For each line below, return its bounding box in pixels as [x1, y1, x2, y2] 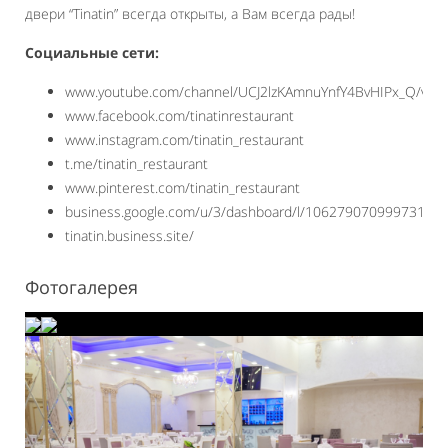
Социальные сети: [25, 43, 159, 62]
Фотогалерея [25, 275, 138, 299]
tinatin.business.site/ [65, 226, 194, 245]
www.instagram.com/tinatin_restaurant [65, 130, 304, 149]
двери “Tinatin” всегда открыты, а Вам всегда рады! [25, 4, 355, 23]
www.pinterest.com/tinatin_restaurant [65, 178, 300, 197]
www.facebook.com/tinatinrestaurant [65, 106, 294, 125]
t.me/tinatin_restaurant [65, 154, 208, 173]
